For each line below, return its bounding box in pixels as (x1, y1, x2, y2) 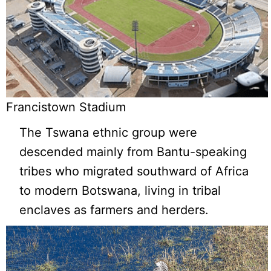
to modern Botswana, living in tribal (19, 183, 221, 198)
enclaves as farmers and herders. (19, 203, 209, 218)
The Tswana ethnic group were (19, 125, 198, 140)
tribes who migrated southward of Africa (19, 164, 249, 179)
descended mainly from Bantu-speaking (19, 145, 247, 160)
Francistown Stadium (6, 100, 126, 115)
